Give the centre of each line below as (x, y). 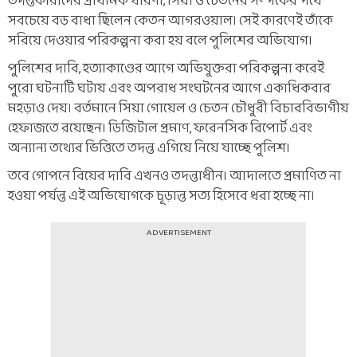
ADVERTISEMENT (178, 232)
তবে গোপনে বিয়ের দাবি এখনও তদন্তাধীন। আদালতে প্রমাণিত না (175, 176)
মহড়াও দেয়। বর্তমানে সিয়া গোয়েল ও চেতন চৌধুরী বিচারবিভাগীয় (178, 108)
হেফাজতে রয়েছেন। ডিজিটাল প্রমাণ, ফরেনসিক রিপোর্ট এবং (160, 128)
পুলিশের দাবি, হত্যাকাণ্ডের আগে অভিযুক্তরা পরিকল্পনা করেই (166, 69)
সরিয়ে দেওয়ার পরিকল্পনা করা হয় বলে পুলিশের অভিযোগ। (160, 41)
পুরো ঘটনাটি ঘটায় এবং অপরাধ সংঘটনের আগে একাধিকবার (169, 88)
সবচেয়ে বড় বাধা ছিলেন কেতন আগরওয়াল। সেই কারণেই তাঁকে (171, 21)
